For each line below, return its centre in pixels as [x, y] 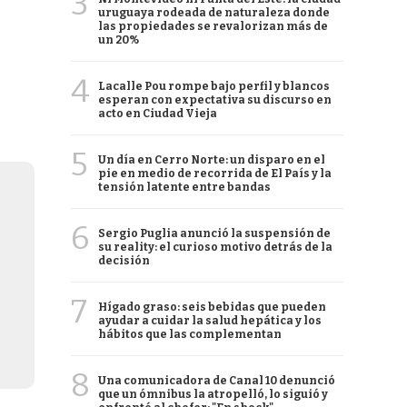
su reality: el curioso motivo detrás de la [215, 247]
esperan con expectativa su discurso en [215, 100]
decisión [124, 261]
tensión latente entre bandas [184, 187]
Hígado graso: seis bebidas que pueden [212, 307]
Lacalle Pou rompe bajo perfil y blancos [214, 86]
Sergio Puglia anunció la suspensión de [214, 233]
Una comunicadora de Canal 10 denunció [217, 381]
